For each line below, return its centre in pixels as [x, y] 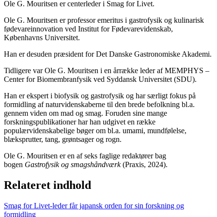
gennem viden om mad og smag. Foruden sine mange [85, 113]
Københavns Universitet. [43, 37]
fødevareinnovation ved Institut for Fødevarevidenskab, [88, 29]
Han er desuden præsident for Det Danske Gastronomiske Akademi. [108, 54]
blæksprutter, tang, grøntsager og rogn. [63, 139]
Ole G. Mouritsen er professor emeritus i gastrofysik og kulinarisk [104, 20]
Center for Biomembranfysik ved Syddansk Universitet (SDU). [100, 79]
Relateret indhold [47, 185]
